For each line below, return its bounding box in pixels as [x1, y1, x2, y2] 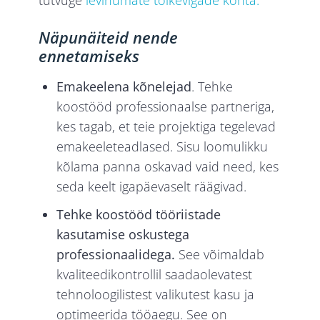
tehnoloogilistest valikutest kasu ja [56, 286, 255, 304]
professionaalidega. [56, 246, 176, 264]
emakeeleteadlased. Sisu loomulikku [56, 138, 269, 156]
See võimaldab [175, 246, 265, 264]
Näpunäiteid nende [39, 26, 179, 49]
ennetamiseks [39, 45, 140, 67]
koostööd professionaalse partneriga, [56, 98, 275, 116]
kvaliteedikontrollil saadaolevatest [56, 266, 253, 284]
